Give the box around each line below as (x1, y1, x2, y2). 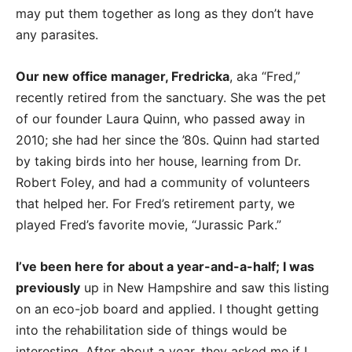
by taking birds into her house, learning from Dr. (16, 153, 301, 170)
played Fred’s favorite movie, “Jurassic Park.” (16, 217, 281, 233)
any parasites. (16, 27, 98, 43)
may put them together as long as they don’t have (16, 5, 313, 22)
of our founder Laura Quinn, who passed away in (16, 111, 305, 127)
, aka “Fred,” (229, 68, 300, 85)
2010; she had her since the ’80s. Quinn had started (16, 132, 320, 148)
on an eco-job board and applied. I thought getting (16, 301, 319, 317)
